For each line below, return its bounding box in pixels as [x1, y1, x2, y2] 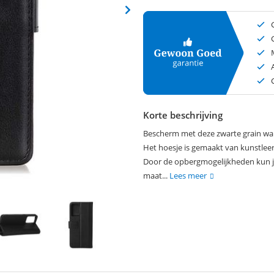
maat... [143, 170, 169, 182]
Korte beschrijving [143, 109, 223, 122]
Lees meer [169, 170, 207, 182]
